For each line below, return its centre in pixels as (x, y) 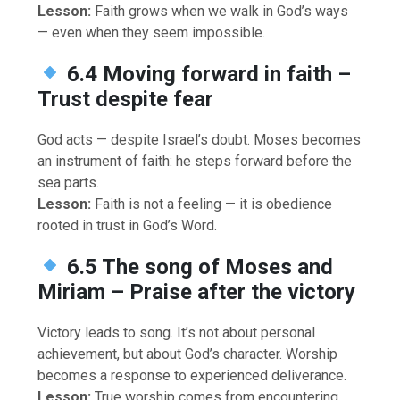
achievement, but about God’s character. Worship (188, 354)
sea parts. (69, 182)
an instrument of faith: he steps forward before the (195, 161)
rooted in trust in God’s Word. (128, 225)
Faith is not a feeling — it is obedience (212, 204)
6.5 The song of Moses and (200, 267)
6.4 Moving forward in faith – (209, 74)
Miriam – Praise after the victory (197, 292)
